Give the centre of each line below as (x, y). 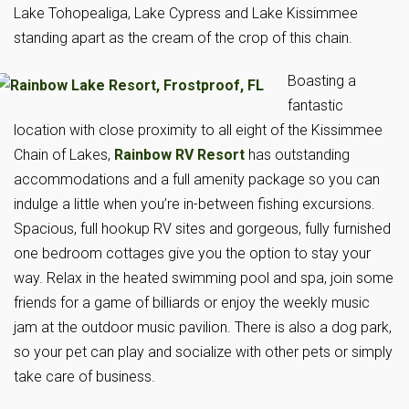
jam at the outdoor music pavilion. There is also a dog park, (203, 327)
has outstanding (297, 155)
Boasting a (322, 81)
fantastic (315, 105)
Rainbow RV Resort (179, 155)
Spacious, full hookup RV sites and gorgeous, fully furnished (202, 229)
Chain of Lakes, (64, 155)
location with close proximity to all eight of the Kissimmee (198, 130)
